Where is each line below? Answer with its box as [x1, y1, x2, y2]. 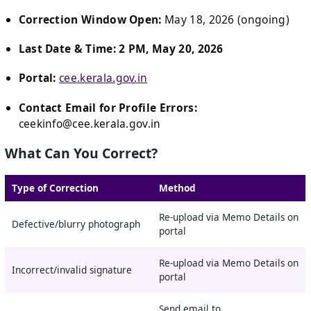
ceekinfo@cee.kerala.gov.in [18, 115, 161, 131]
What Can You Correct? [5, 144, 158, 163]
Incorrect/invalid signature [11, 263, 132, 276]
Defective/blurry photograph [11, 217, 140, 230]
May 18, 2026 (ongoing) [161, 11, 289, 27]
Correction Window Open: [18, 11, 162, 27]
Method [158, 181, 196, 194]
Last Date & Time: [18, 41, 116, 57]
